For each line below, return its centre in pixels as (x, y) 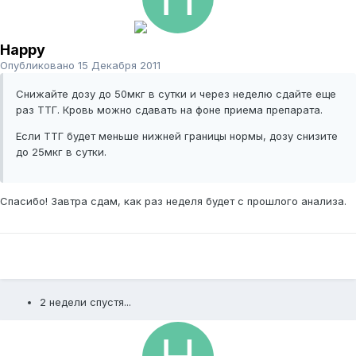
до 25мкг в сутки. (61, 152)
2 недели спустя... (85, 302)
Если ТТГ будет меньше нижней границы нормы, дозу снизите (177, 136)
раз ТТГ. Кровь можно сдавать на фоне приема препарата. (169, 110)
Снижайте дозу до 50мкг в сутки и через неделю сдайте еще (176, 94)
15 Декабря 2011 (119, 66)
